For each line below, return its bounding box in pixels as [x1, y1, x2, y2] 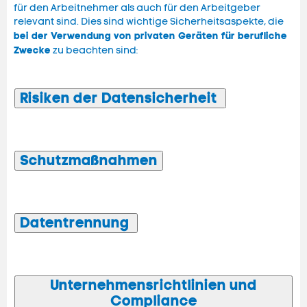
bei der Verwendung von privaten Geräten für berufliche [14, 29, 287, 42]
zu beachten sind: [51, 45, 138, 57]
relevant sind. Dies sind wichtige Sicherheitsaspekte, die [14, 16, 284, 28]
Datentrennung [20, 214, 132, 232]
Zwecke [14, 44, 51, 57]
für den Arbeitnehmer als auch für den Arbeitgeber [14, 2, 260, 14]
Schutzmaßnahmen [20, 151, 158, 170]
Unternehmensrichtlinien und [50, 276, 257, 295]
